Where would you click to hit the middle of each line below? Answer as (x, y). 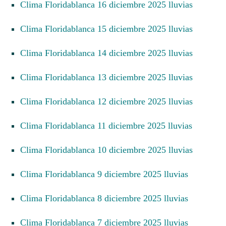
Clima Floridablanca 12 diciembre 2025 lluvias (109, 102)
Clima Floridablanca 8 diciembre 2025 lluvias (107, 199)
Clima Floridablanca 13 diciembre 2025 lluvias (109, 77)
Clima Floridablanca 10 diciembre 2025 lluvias (109, 150)
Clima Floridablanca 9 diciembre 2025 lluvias (107, 174)
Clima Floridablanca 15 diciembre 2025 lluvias (109, 29)
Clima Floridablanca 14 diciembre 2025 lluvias (109, 53)
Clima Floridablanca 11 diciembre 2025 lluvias (109, 126)
